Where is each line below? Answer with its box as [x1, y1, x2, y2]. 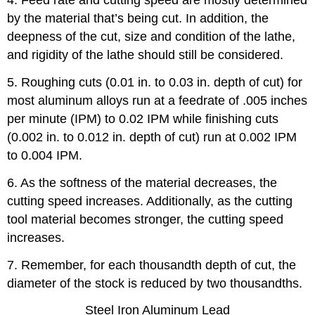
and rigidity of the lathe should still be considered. [7, 48, 284, 63]
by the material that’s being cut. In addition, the [7, 11, 269, 26]
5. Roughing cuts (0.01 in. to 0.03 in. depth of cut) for [7, 75, 303, 90]
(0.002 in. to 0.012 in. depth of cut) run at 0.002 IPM [7, 130, 297, 145]
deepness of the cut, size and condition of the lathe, [7, 30, 296, 44]
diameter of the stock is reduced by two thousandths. [7, 276, 303, 290]
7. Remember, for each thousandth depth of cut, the [7, 257, 297, 272]
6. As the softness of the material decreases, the [7, 175, 278, 190]
